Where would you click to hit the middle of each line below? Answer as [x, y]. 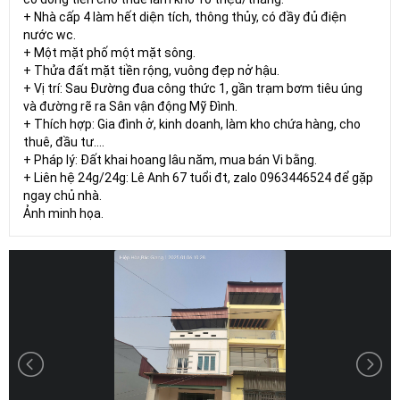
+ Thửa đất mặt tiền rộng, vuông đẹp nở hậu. [151, 70]
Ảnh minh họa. [63, 213]
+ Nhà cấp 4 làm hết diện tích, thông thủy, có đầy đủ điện [185, 17]
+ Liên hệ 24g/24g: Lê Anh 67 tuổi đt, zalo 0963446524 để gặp [198, 177]
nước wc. [50, 34]
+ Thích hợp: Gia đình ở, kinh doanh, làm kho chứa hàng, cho [192, 124]
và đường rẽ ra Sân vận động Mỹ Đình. [130, 106]
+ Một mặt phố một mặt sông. [109, 52]
